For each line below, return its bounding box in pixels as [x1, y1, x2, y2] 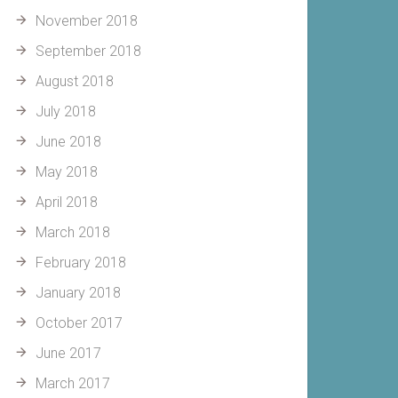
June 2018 [36, 133, 101, 150]
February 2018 [36, 254, 126, 271]
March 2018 [36, 224, 110, 241]
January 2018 [36, 284, 121, 301]
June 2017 [36, 345, 101, 362]
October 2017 [36, 314, 123, 331]
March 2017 [36, 375, 110, 392]
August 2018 [36, 73, 114, 90]
